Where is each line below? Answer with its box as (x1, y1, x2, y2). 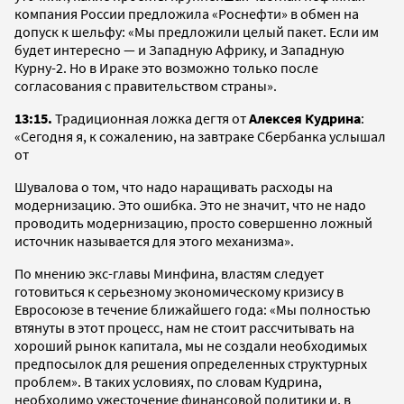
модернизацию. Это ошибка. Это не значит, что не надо (14, 195, 366, 214)
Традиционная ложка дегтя (55, 108, 229, 127)
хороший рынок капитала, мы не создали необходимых (14, 335, 367, 354)
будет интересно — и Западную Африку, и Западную (14, 40, 344, 59)
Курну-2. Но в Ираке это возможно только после (14, 58, 318, 77)
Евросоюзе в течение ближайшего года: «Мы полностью (14, 299, 371, 318)
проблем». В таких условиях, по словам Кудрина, (14, 372, 322, 390)
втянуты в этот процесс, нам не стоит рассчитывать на (14, 317, 354, 336)
